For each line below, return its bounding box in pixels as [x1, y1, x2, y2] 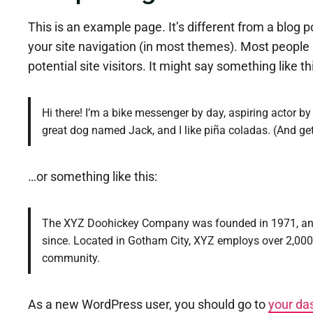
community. [42, 252, 100, 265]
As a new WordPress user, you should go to [28, 297, 268, 312]
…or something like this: [28, 169, 157, 184]
